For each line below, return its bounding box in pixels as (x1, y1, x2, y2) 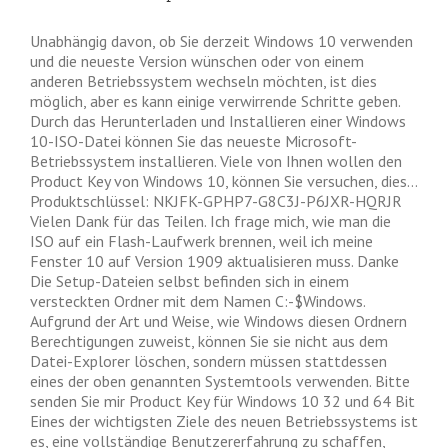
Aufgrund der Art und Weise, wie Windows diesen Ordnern (30, 311, 407, 331)
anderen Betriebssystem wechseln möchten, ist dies (30, 71, 377, 91)
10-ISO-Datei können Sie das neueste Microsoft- (30, 131, 357, 151)
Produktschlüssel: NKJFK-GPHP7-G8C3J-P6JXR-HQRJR (30, 191, 402, 211)
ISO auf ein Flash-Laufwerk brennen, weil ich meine (30, 231, 373, 251)
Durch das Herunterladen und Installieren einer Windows (30, 111, 406, 131)
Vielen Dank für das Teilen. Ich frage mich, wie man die (30, 211, 391, 231)
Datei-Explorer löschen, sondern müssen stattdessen (30, 351, 387, 371)
